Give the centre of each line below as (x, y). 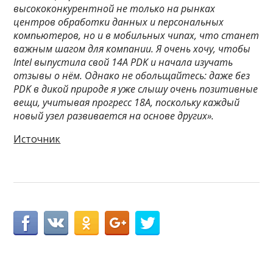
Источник (37, 139)
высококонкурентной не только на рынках (115, 8)
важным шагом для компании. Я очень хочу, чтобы (132, 48)
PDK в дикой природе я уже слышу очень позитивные (136, 89)
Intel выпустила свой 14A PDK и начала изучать (123, 62)
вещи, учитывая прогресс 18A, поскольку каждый (127, 102)
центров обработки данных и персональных (119, 22)
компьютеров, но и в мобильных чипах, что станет (136, 35)
